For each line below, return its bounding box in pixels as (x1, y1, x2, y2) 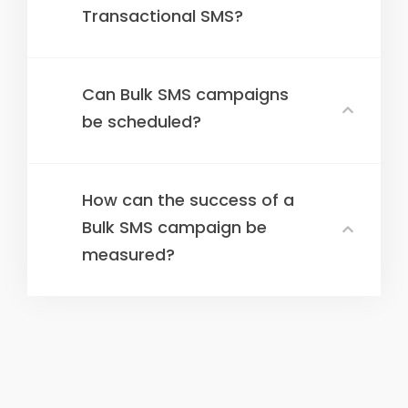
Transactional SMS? (82, 4, 243, 27)
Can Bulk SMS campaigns (82, 82, 289, 106)
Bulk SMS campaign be (82, 215, 267, 239)
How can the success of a (82, 188, 294, 211)
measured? (82, 242, 175, 266)
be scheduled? (82, 109, 201, 133)
